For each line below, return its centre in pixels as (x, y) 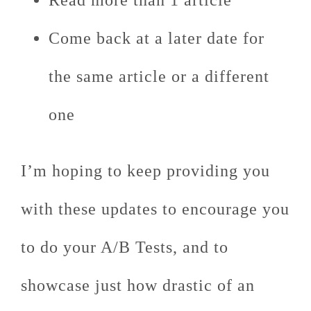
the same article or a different (159, 76)
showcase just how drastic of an (138, 285)
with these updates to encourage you (155, 209)
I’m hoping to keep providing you (145, 171)
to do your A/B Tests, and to (125, 247)
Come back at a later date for (157, 38)
